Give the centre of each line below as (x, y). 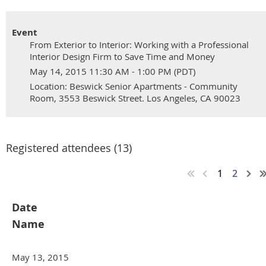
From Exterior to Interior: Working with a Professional (139, 45)
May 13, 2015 (40, 257)
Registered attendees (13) (69, 148)
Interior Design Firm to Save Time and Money (122, 57)
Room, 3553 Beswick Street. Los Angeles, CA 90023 (135, 98)
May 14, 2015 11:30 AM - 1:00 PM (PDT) (113, 72)
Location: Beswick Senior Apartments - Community (134, 86)
